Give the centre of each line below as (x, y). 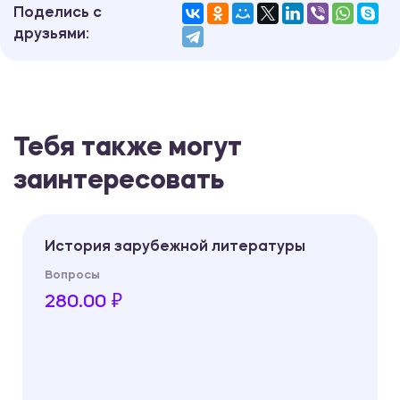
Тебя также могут (128, 149)
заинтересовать (119, 182)
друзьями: (51, 35)
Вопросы (72, 276)
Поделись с (58, 14)
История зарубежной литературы (175, 248)
